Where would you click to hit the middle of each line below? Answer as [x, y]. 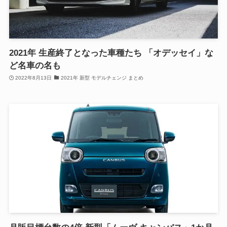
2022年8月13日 [34, 78]
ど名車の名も [35, 65]
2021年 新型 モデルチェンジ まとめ [102, 78]
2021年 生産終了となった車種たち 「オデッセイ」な [111, 53]
